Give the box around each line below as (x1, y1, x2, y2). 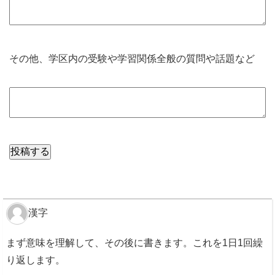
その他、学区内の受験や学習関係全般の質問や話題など (9, 53, 255, 64)
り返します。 (6, 254, 65, 265)
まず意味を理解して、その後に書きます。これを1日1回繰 (6, 237, 263, 248)
